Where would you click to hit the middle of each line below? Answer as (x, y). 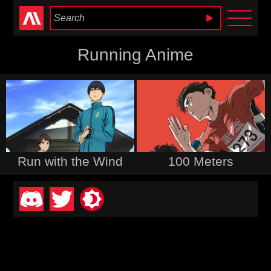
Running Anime (135, 55)
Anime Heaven (135, 18)
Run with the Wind (70, 162)
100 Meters (201, 162)
